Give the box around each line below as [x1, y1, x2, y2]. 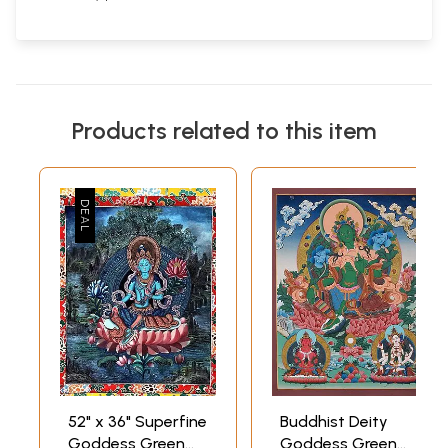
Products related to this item [72, 115, 376, 145]
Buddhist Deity [280, 411, 388, 431]
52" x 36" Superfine [68, 411, 207, 431]
